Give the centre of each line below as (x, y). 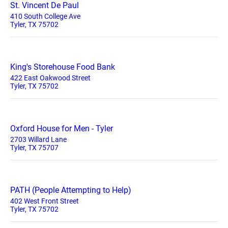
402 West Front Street (45, 201)
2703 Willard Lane (38, 139)
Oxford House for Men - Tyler (62, 129)
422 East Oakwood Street (50, 78)
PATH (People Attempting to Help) (71, 190)
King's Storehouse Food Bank (63, 67)
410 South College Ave (45, 16)
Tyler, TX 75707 (34, 148)
